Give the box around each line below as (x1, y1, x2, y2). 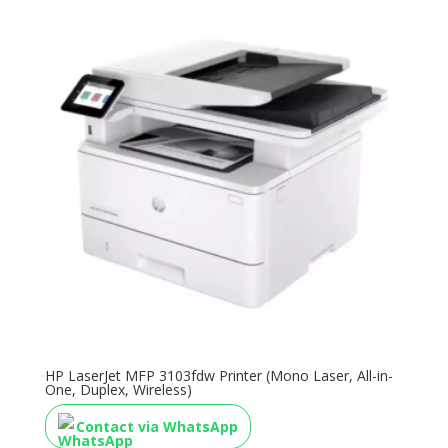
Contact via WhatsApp (75, 416, 238, 436)
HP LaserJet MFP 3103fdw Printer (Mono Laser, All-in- (44, 365, 393, 385)
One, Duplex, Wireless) (44, 379, 192, 399)
